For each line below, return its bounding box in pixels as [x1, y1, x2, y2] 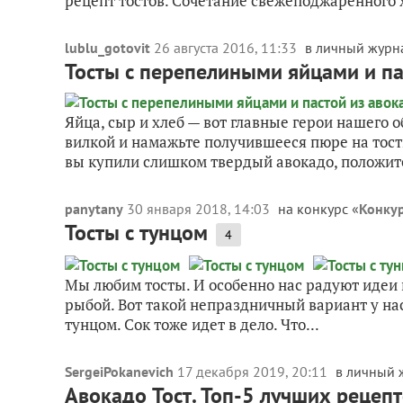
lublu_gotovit [65, 39, 150, 57]
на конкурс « [278, 200, 359, 218]
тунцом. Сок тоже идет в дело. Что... [65, 314, 319, 335]
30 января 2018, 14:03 [127, 200, 273, 218]
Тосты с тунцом [65, 219, 208, 246]
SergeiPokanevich [65, 363, 174, 381]
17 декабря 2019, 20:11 [177, 363, 331, 381]
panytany [65, 200, 123, 218]
